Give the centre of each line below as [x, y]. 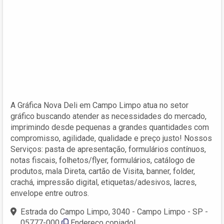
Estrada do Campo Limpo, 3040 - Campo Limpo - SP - [114, 211]
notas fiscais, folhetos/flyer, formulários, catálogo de [103, 160]
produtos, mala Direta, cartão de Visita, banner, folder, [103, 171]
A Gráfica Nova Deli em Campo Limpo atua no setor [99, 105]
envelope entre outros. [50, 193]
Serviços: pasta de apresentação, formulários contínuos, [108, 149]
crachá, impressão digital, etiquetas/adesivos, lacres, [103, 182]
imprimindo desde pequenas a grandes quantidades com [110, 127]
